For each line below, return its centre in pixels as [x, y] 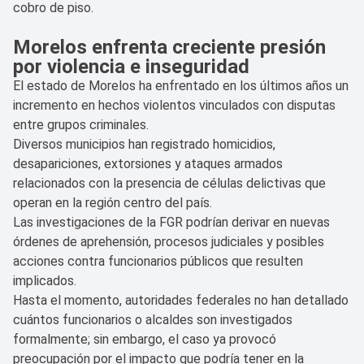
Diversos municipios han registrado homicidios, [144, 144]
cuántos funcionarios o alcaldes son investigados [153, 319]
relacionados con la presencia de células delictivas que [169, 183]
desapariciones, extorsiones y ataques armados [148, 163]
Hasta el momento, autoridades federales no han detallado [181, 300]
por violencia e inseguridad [131, 66]
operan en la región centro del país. [113, 202]
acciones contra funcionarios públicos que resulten [158, 261]
